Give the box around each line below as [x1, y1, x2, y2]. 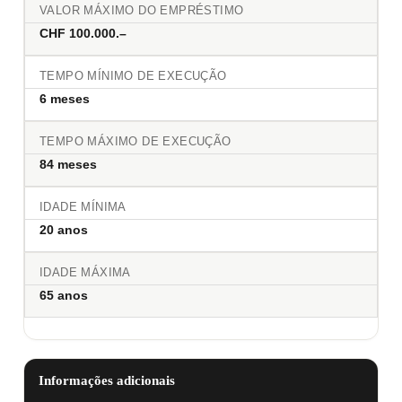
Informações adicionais [39, 373, 175, 389]
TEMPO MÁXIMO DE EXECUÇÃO [39, 135, 232, 149]
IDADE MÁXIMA [39, 267, 131, 280]
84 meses [39, 157, 97, 172]
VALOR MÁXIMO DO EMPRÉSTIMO [39, 4, 244, 18]
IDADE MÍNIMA [39, 201, 127, 214]
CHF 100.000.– [39, 26, 127, 41]
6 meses [39, 92, 90, 107]
